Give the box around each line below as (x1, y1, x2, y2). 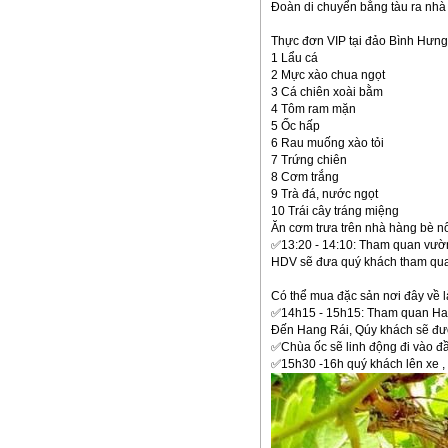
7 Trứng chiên (270, 153, 347, 167)
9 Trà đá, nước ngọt (270, 187, 378, 201)
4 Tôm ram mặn (270, 102, 356, 116)
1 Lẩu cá (270, 51, 321, 65)
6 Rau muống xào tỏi (270, 136, 384, 150)
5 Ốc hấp (270, 119, 320, 133)
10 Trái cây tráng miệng (270, 204, 399, 218)
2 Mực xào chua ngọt (270, 68, 385, 82)
